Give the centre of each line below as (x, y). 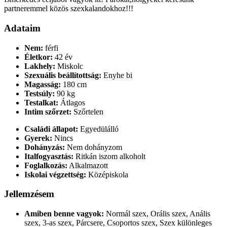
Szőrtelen (87, 111)
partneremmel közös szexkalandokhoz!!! (69, 9)
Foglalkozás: (46, 165)
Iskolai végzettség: (55, 174)
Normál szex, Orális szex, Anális (157, 214)
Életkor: (39, 57)
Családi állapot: (51, 129)
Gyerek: (38, 138)
